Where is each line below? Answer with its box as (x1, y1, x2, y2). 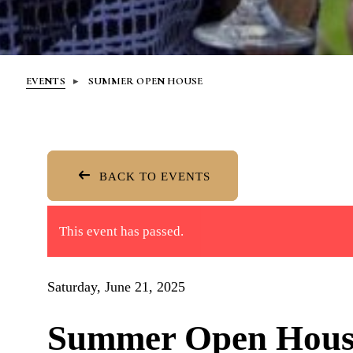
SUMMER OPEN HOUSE (87, 74, 203, 87)
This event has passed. (59, 223, 184, 239)
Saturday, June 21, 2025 (47, 278, 185, 295)
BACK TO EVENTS (95, 169, 210, 183)
